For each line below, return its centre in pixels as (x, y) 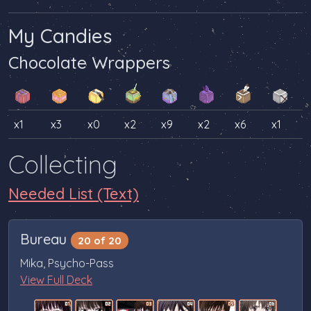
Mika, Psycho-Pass (67, 263)
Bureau (45, 239)
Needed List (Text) (74, 194)
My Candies (60, 36)
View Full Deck (56, 280)
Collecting (63, 165)
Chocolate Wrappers (89, 63)
